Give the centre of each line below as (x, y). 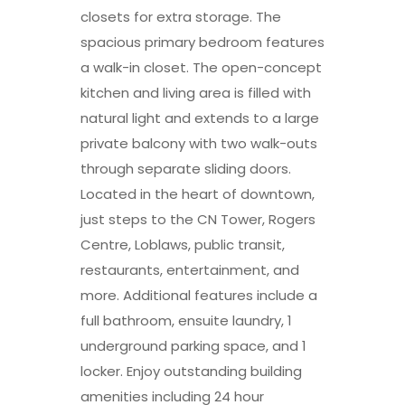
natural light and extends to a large (200, 118)
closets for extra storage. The (181, 16)
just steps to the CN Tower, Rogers (198, 219)
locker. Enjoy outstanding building (191, 371)
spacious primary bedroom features (202, 42)
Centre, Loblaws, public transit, (183, 244)
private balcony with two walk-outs (199, 143)
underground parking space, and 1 (193, 345)
